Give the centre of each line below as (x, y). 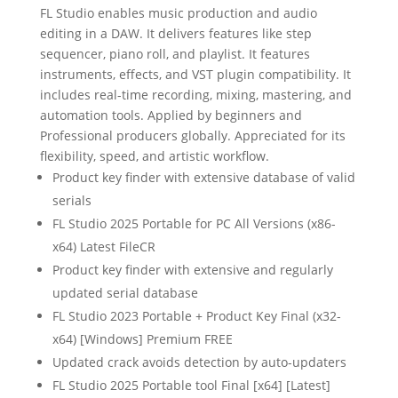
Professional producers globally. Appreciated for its (192, 135)
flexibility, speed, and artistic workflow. (154, 156)
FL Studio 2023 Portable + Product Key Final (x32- (196, 316)
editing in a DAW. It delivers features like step (175, 33)
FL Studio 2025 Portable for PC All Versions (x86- (194, 223)
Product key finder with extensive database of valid (203, 177)
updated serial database (125, 293)
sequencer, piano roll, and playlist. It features (175, 54)
